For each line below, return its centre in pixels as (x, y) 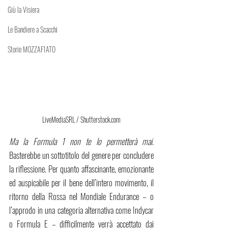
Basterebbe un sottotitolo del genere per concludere (81, 155)
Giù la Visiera (23, 9)
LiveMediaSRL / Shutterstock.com (81, 120)
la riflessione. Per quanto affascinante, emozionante (81, 169)
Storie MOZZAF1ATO (32, 49)
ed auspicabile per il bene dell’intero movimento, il (81, 183)
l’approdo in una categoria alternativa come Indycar (81, 210)
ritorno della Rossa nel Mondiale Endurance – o (81, 196)
